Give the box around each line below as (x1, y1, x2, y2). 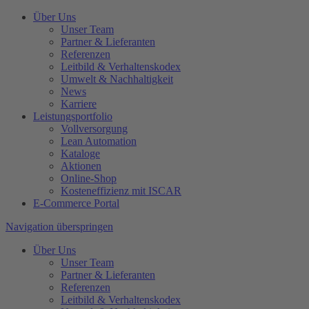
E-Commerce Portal (33, 197, 119, 209)
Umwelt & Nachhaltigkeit (61, 73, 173, 85)
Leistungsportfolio (33, 110, 112, 122)
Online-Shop (61, 172, 117, 184)
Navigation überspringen (6, 221, 113, 232)
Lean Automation (61, 135, 137, 147)
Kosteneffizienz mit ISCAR (61, 185, 181, 197)
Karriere (61, 98, 97, 110)
